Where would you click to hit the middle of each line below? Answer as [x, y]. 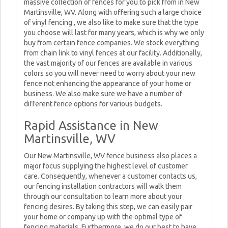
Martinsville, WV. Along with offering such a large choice [113, 12]
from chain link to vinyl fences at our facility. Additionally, [113, 53]
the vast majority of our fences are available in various [108, 63]
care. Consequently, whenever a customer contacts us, [110, 176]
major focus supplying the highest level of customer [106, 166]
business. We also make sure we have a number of [103, 94]
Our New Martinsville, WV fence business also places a [110, 156]
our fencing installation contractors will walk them [103, 186]
